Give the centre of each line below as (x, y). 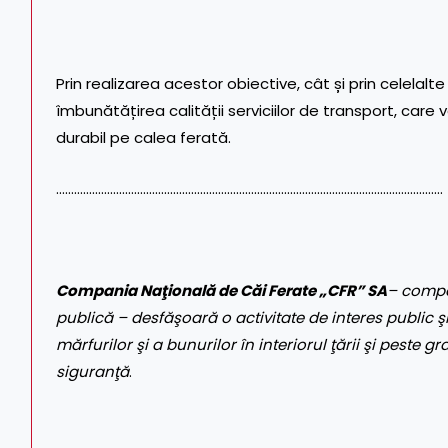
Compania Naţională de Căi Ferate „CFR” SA (221, 291)
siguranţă (92, 372)
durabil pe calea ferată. (143, 138)
